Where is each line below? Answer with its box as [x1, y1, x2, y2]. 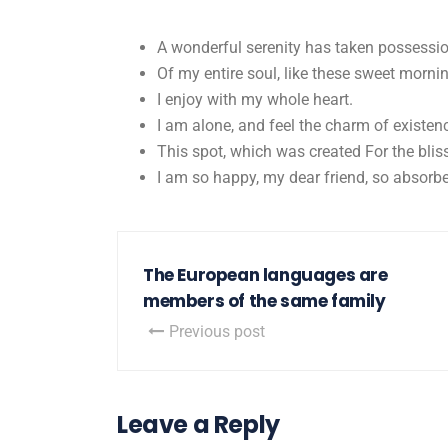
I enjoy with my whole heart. [157, 89, 353, 109]
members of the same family [143, 288, 386, 313]
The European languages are [143, 262, 388, 287]
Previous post [169, 321, 265, 341]
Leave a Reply [117, 407, 280, 441]
